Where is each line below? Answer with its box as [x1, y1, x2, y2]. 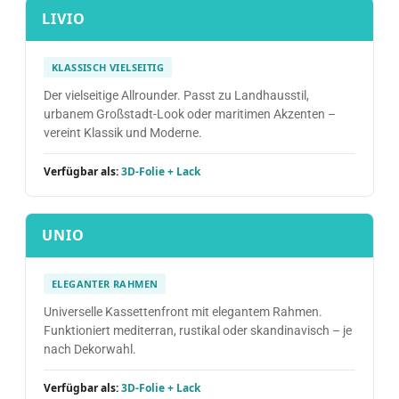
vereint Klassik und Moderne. [44, 126, 202, 140]
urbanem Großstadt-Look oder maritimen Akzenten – [44, 107, 336, 121]
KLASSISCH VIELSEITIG [52, 61, 164, 74]
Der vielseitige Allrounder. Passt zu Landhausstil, [44, 88, 309, 102]
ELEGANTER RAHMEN [52, 277, 159, 290]
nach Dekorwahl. [44, 342, 136, 356]
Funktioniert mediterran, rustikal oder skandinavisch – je [44, 323, 352, 338]
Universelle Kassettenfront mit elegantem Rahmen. [44, 305, 322, 319]
